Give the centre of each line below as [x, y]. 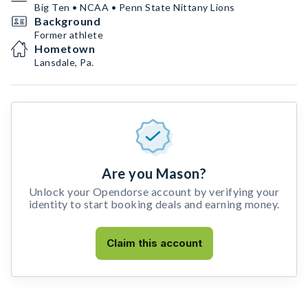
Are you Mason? [154, 173]
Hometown [65, 48]
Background [67, 21]
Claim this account [154, 243]
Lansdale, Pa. [64, 62]
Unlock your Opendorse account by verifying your [154, 191]
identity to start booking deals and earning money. [154, 204]
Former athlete [69, 35]
